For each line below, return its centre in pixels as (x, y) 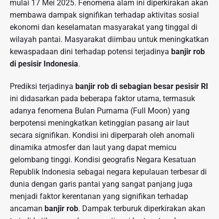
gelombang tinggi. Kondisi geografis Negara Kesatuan (103, 159)
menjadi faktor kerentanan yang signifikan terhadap (99, 196)
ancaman (27, 208)
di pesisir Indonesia (44, 64)
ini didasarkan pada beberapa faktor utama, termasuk (102, 98)
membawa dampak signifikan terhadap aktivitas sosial (104, 15)
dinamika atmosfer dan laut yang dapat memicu (93, 147)
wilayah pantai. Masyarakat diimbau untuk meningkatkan (109, 40)
